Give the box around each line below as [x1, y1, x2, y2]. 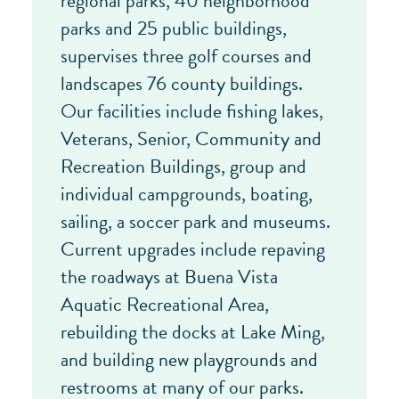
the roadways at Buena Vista [61, 261, 278, 291]
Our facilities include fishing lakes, [61, 95, 323, 126]
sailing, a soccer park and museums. [61, 206, 330, 236]
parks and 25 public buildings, [61, 12, 287, 43]
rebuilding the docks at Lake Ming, [61, 316, 325, 346]
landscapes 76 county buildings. [61, 68, 303, 98]
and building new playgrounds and [61, 344, 318, 374]
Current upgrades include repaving [61, 233, 325, 264]
